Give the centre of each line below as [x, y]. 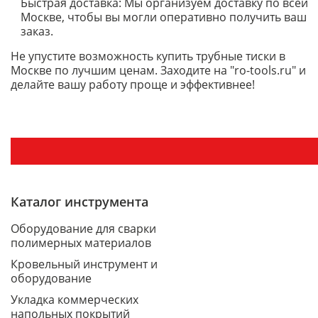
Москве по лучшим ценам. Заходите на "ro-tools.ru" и [158, 70]
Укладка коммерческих [75, 300]
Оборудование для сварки [83, 229]
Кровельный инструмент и [84, 264]
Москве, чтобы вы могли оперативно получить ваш [164, 17]
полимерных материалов [81, 243]
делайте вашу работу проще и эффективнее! [133, 84]
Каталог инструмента [79, 202]
